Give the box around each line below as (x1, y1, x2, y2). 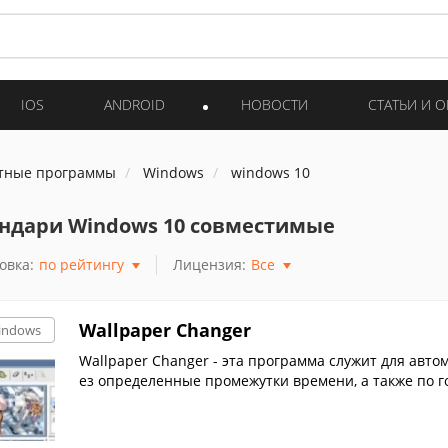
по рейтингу (38, 255, 124, 274)
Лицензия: (172, 255, 246, 274)
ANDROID (104, 95, 165, 114)
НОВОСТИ (241, 95, 308, 114)
